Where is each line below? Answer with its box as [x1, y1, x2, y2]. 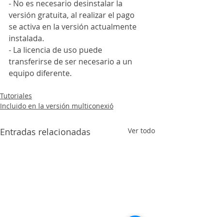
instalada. [9, 33, 44, 44]
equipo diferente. [9, 68, 72, 79]
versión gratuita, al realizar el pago [9, 10, 137, 21]
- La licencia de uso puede [9, 45, 104, 56]
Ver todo [128, 126, 155, 136]
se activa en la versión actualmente [9, 21, 139, 32]
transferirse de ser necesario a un [9, 56, 134, 67]
